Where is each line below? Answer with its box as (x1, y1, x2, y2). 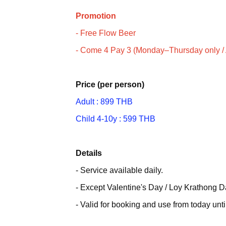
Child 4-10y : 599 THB (75, 115, 155, 123)
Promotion (75, 12, 116, 20)
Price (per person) (75, 80, 144, 89)
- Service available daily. (75, 166, 163, 175)
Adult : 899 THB (75, 97, 133, 106)
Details (75, 149, 102, 157)
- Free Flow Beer (75, 29, 136, 37)
